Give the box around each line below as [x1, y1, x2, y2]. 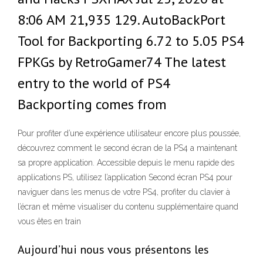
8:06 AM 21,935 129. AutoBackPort [18, 11, 225, 29]
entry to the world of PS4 [18, 74, 170, 92]
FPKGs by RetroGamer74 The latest [18, 53, 226, 71]
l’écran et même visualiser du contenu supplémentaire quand [18, 202, 238, 212]
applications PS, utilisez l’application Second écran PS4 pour [18, 173, 232, 183]
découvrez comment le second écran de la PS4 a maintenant [18, 143, 237, 153]
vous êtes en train [18, 217, 81, 227]
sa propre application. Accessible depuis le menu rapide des [18, 158, 234, 168]
